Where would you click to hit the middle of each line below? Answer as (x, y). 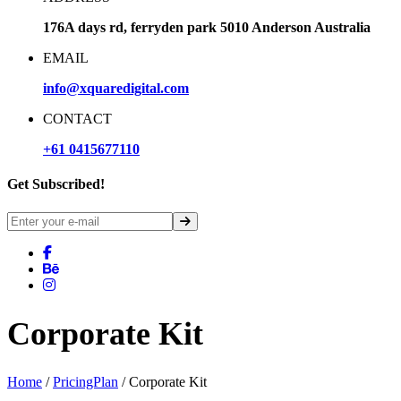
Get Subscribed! (56, 184)
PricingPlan (85, 381)
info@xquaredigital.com (116, 88)
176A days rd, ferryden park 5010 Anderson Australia (207, 27)
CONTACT (77, 119)
